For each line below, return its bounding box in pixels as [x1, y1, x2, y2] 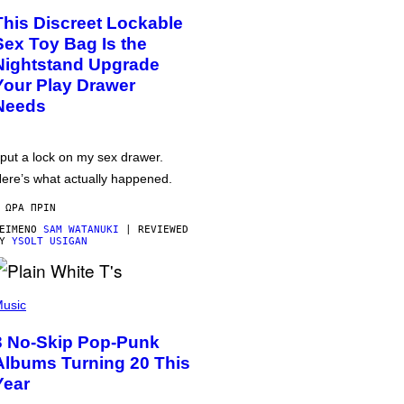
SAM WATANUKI [43, 224, 119, 235]
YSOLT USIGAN [12, 235, 87, 247]
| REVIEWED [119, 224, 188, 235]
